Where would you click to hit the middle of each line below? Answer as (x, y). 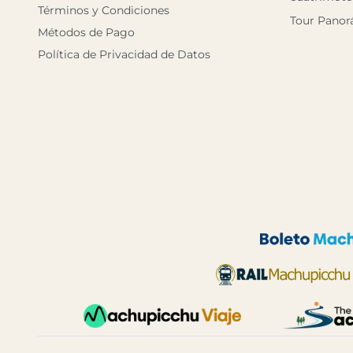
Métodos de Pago (86, 32)
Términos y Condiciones (104, 10)
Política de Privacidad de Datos (124, 54)
